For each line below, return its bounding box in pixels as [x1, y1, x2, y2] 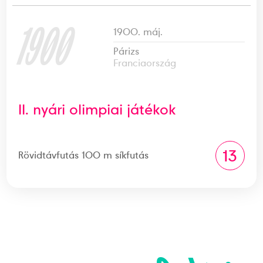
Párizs [113, 45, 140, 58]
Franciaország [113, 56, 177, 69]
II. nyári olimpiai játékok [18, 100, 176, 119]
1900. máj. [113, 25, 163, 38]
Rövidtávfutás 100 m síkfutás [18, 149, 149, 161]
